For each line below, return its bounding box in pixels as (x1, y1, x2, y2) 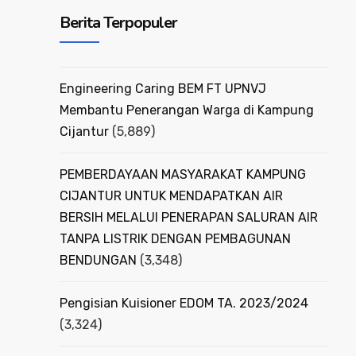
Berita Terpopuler (60, 11, 177, 33)
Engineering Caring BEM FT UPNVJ (60, 80, 266, 96)
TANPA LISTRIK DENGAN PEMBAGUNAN (60, 230, 291, 246)
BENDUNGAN (60, 252, 137, 268)
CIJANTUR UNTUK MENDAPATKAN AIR (60, 188, 283, 203)
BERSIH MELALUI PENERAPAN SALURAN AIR (60, 209, 318, 225)
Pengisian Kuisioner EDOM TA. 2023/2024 (60, 295, 308, 311)
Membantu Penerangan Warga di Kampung (60, 102, 314, 118)
